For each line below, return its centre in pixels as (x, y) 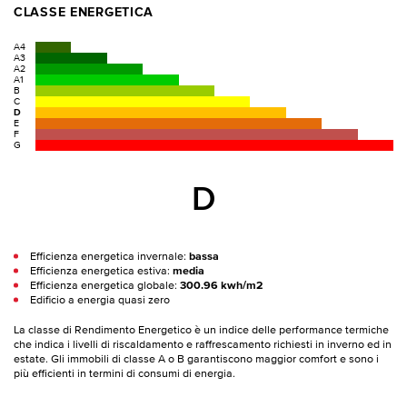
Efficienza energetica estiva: (101, 271)
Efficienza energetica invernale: (109, 256)
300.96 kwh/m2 (221, 285)
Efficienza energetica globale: (104, 285)
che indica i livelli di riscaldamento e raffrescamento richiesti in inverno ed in (203, 345)
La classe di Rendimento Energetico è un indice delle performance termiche (201, 331)
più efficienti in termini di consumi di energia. (124, 374)
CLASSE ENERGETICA (84, 13)
